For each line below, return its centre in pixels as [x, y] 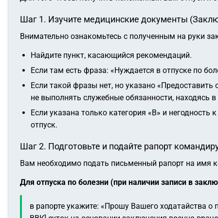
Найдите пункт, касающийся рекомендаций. [111, 55]
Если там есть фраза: [71, 70]
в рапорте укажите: [65, 206]
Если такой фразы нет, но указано [94, 85]
